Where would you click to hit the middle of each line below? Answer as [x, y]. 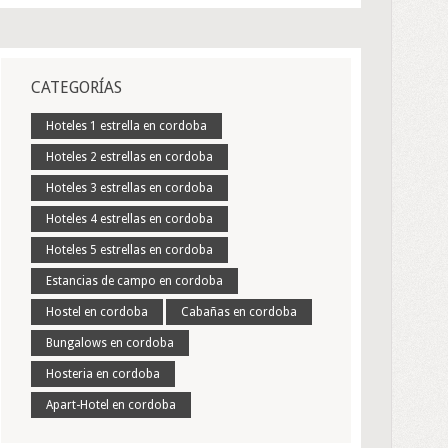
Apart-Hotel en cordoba [111, 405]
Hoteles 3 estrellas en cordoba [129, 188]
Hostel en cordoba [97, 312]
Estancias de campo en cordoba [134, 281]
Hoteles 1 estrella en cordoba [126, 126]
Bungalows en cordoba [110, 343]
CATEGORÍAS [76, 87]
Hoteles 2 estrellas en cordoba [129, 157]
